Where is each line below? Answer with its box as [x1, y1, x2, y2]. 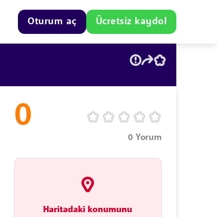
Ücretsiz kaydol [95, 17, 167, 27]
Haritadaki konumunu [43, 205, 133, 214]
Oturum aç [28, 17, 77, 27]
